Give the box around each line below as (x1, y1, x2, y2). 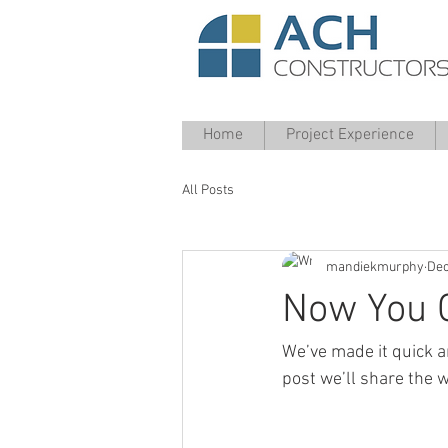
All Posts (182, 181, 234, 199)
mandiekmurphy (326, 258, 424, 276)
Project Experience (286, 125, 414, 145)
